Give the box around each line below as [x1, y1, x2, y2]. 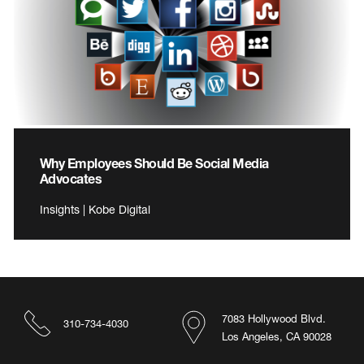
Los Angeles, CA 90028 [222, 330, 331, 344]
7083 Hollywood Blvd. [222, 312, 326, 326]
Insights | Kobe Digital [40, 202, 150, 217]
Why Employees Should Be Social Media [40, 155, 269, 171]
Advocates [40, 171, 102, 187]
